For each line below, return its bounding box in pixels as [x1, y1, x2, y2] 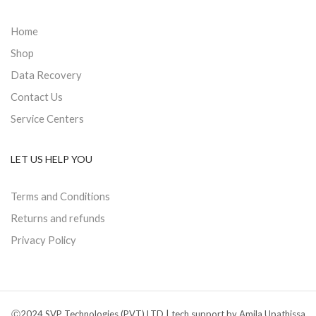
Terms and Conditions [11, 190, 110, 203]
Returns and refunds [11, 212, 105, 225]
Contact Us [11, 90, 63, 104]
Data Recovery [11, 68, 82, 82]
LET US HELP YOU [11, 153, 92, 166]
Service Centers [11, 112, 84, 126]
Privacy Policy [11, 233, 76, 247]
